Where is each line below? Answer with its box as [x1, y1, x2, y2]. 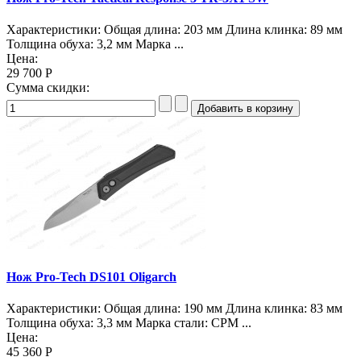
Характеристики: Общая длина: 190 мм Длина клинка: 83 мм [6, 301, 342, 315]
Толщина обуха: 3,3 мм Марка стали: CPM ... [6, 316, 251, 330]
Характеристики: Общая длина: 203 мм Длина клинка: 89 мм [6, 23, 342, 37]
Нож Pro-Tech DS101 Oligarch [6, 269, 176, 284]
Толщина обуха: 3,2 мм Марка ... [6, 37, 184, 52]
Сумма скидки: [6, 81, 89, 95]
